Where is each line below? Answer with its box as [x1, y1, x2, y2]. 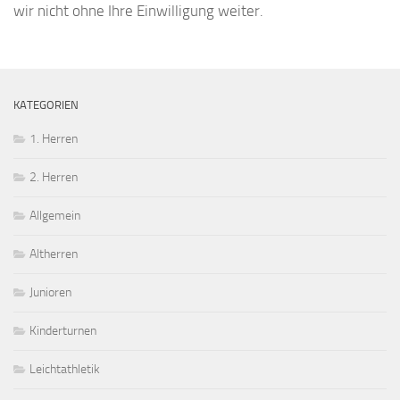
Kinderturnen [29, 322, 96, 338]
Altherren [29, 246, 78, 262]
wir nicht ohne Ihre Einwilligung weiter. [13, 2, 263, 21]
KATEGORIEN [13, 97, 79, 112]
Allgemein [29, 207, 80, 223]
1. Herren [29, 130, 78, 146]
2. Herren [29, 169, 78, 185]
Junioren [29, 284, 71, 300]
